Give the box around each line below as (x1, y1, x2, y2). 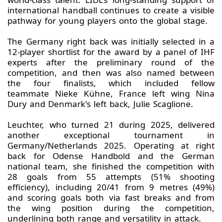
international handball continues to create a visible (7, 4, 215, 16)
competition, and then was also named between (7, 67, 215, 79)
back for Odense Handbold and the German (7, 150, 215, 162)
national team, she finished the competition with (7, 161, 215, 172)
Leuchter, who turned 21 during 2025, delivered (7, 119, 215, 131)
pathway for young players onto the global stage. (7, 15, 208, 27)
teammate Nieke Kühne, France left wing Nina (7, 88, 215, 100)
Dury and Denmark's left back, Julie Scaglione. (7, 98, 193, 110)
